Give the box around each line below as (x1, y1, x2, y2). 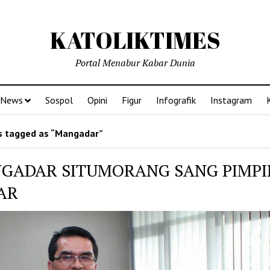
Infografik (156, 94, 196, 106)
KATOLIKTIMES (49, 25, 221, 55)
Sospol (45, 94, 73, 106)
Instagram (210, 94, 252, 106)
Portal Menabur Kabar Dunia (75, 56, 195, 69)
